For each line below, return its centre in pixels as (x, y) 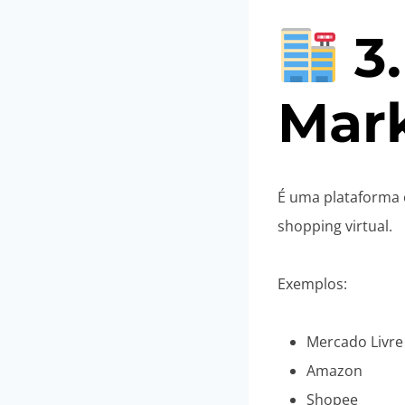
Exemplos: (312, 284)
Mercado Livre (355, 342)
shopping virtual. (335, 226)
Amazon (334, 371)
